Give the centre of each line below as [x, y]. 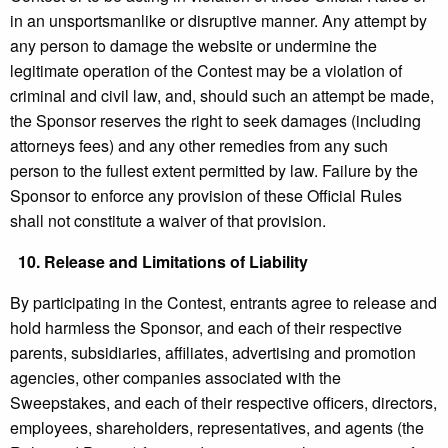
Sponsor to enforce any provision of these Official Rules [206, 196]
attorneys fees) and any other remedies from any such [199, 146]
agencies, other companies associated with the [175, 378]
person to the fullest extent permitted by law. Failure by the [214, 171]
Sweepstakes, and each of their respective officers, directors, [223, 403]
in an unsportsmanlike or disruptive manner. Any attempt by [218, 21]
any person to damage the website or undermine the [193, 46]
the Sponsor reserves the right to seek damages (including [215, 121]
